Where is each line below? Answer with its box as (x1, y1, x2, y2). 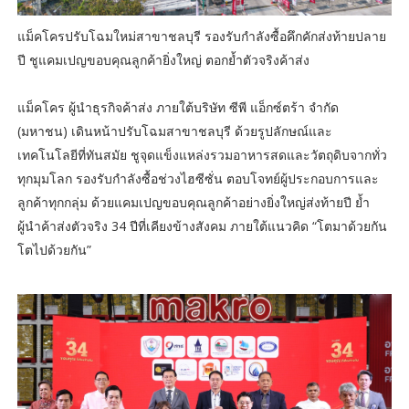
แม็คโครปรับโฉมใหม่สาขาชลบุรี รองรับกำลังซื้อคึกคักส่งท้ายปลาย (16, 27, 386, 46)
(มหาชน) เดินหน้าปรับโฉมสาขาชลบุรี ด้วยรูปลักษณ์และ (16, 122, 332, 141)
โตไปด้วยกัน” (16, 241, 91, 259)
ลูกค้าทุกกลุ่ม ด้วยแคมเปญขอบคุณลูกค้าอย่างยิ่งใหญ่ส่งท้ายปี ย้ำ (16, 194, 370, 212)
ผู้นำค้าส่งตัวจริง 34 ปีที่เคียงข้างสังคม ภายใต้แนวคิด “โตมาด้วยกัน (16, 217, 387, 236)
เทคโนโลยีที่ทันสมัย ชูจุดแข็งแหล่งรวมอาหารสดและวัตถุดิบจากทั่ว (16, 146, 387, 164)
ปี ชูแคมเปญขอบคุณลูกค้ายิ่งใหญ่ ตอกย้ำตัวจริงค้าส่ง (16, 51, 309, 69)
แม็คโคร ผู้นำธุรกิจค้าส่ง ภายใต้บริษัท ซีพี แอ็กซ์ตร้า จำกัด (16, 99, 339, 117)
